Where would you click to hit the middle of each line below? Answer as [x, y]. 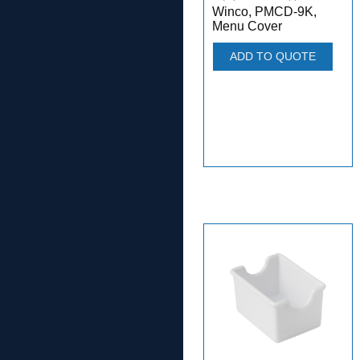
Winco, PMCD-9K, [264, 11]
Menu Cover [247, 26]
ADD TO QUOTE [273, 56]
